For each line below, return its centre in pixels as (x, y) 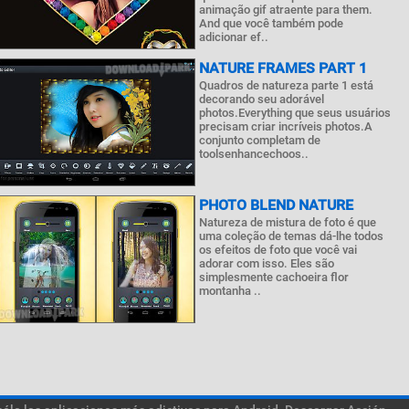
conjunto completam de (260, 140)
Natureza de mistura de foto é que (288, 222)
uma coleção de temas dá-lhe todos (292, 236)
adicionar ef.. (234, 37)
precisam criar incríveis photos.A (286, 126)
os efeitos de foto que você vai (278, 250)
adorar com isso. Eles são (267, 263)
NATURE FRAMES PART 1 (283, 68)
